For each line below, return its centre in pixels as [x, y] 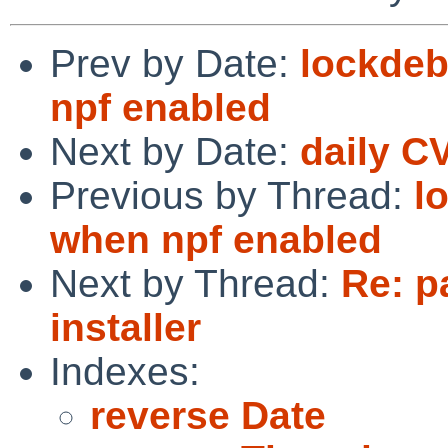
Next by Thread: [195, 283]
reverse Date [208, 415]
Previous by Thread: [232, 195]
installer [125, 327]
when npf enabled [216, 239]
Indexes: [125, 371]
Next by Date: [175, 151]
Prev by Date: [175, 63]
